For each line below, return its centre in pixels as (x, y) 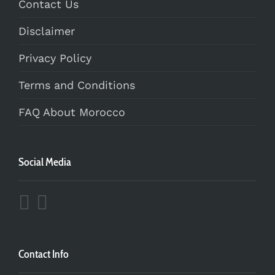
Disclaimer (47, 31)
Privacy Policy (55, 58)
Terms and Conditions (77, 85)
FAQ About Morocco (72, 112)
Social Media (45, 162)
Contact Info (44, 254)
